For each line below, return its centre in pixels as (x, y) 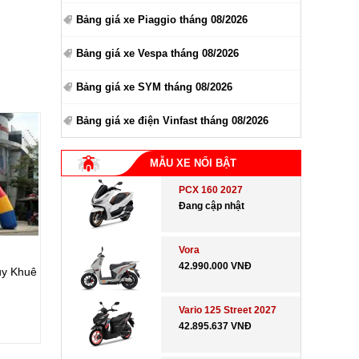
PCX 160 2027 (211, 190)
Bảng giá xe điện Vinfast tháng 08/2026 (172, 121)
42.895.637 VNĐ (216, 326)
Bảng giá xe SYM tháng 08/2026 (154, 87)
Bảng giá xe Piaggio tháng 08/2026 (162, 20)
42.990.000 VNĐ (216, 266)
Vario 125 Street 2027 (228, 310)
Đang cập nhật (212, 206)
